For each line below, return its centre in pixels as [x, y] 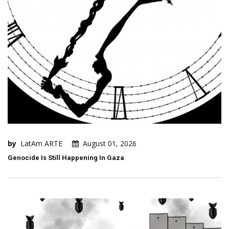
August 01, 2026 [110, 144]
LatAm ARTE [41, 144]
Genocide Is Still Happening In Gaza [66, 158]
